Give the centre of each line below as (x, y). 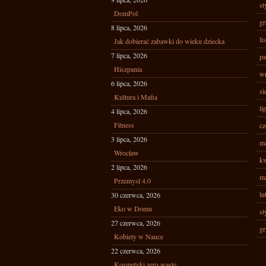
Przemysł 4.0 (132, 180)
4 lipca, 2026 (129, 111)
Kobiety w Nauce (139, 236)
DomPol (126, 13)
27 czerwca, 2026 (136, 223)
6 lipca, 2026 (129, 83)
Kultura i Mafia (136, 97)
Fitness (124, 125)
